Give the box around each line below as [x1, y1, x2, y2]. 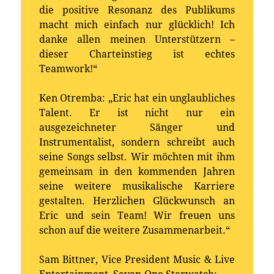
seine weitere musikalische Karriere [39, 180, 235, 193]
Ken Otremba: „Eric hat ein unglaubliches [39, 92, 235, 105]
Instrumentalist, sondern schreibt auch [39, 136, 235, 149]
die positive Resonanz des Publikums [39, 4, 235, 17]
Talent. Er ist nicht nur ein [39, 107, 235, 119]
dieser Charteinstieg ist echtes [39, 48, 235, 61]
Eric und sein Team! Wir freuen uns [39, 210, 235, 222]
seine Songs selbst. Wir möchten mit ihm [39, 151, 235, 163]
